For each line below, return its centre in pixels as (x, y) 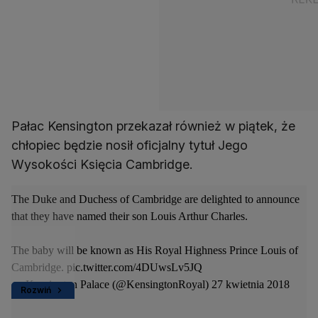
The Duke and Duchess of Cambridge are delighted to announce (155, 199)
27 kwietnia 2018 (251, 285)
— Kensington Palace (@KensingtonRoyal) (111, 285)
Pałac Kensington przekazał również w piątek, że (153, 126)
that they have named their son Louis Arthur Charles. (130, 216)
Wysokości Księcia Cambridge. (102, 165)
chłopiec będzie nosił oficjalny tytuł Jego (130, 146)
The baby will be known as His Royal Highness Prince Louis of (155, 251)
